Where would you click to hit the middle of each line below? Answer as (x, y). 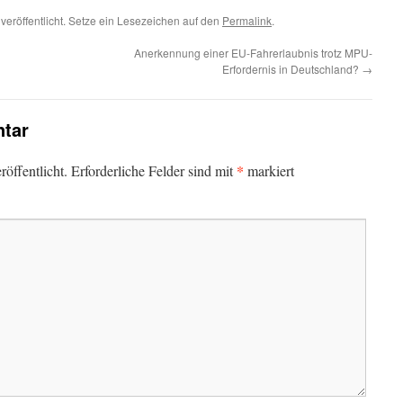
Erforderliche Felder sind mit (154, 170)
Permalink (247, 20)
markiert (269, 170)
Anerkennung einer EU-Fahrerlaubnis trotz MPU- (253, 53)
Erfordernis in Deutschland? (292, 69)
